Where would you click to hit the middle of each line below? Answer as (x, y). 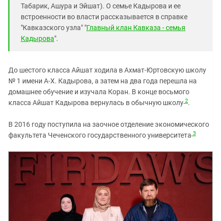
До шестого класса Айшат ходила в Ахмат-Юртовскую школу (107, 70)
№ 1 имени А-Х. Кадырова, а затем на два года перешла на (103, 81)
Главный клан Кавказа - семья (136, 28)
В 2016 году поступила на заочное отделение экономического (109, 125)
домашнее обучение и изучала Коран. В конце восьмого (99, 92)
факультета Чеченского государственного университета (100, 135)
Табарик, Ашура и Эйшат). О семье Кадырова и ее (101, 6)
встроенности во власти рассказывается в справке (104, 17)
